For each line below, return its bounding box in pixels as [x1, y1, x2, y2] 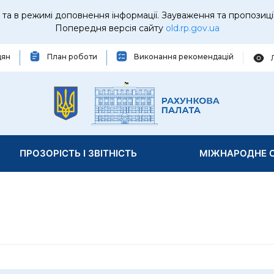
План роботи [47, 51, 97, 61]
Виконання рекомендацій [134, 51, 234, 61]
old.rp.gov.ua [165, 23, 220, 34]
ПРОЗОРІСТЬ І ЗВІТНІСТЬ [19, 147, 137, 159]
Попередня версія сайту [54, 23, 166, 34]
